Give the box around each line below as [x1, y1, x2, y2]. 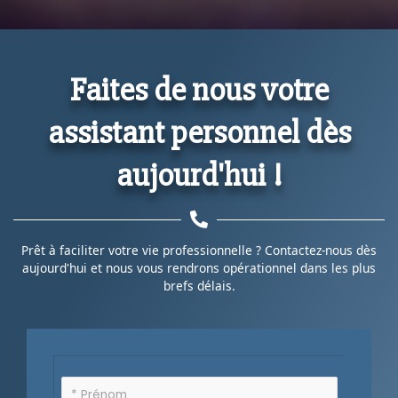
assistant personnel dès [47, 113, 351, 154]
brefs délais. [163, 277, 235, 295]
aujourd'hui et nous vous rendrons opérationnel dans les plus [22, 259, 376, 277]
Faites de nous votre [69, 70, 329, 111]
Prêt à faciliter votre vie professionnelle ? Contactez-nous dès [21, 242, 377, 259]
